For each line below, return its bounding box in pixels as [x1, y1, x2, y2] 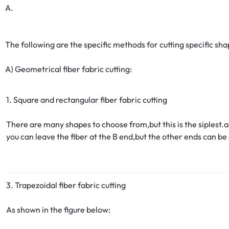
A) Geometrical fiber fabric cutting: [5, 64, 132, 75]
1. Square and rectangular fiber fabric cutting [6, 95, 167, 105]
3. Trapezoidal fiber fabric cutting [6, 180, 126, 191]
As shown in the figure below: [6, 204, 110, 215]
